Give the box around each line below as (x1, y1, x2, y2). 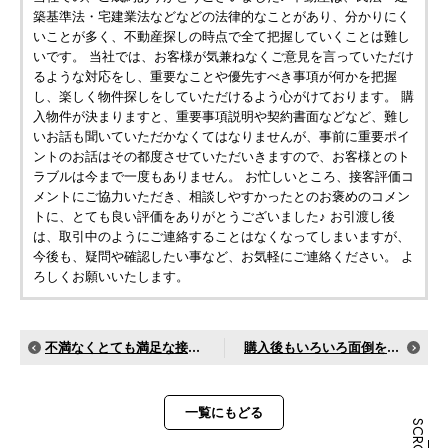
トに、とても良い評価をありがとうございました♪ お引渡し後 (33, 207, 395, 226)
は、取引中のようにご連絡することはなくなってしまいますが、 (33, 227, 410, 246)
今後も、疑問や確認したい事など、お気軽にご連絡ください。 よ (33, 247, 414, 266)
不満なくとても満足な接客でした (45, 338, 188, 357)
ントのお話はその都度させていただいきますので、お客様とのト (33, 147, 410, 166)
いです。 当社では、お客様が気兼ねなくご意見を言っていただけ (33, 47, 414, 66)
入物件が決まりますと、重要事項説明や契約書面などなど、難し (33, 107, 410, 126)
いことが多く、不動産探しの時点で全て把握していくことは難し (33, 27, 410, 46)
